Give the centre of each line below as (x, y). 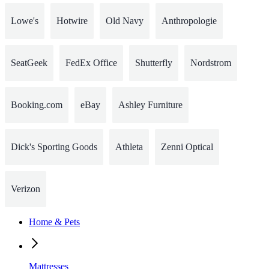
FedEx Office (91, 62)
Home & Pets (54, 222)
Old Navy (125, 20)
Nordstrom (211, 62)
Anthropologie (189, 20)
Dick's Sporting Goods (54, 147)
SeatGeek (29, 62)
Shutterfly (154, 62)
